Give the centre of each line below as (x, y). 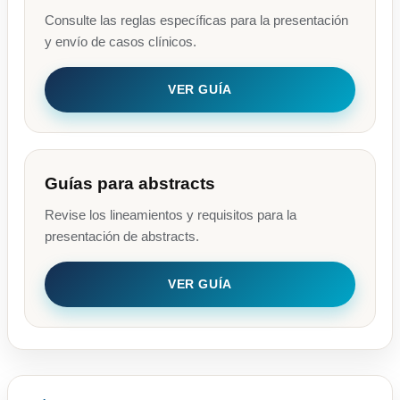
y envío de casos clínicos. (121, 42)
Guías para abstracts (130, 184)
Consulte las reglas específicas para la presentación (196, 21)
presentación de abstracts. (122, 237)
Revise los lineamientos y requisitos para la (171, 215)
